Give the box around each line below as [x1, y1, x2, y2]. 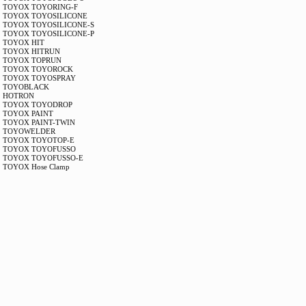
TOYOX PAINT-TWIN [3, 118, 76, 126]
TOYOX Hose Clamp [3, 163, 70, 171]
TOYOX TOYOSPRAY [3, 74, 76, 82]
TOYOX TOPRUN [3, 56, 62, 64]
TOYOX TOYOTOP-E [3, 136, 75, 144]
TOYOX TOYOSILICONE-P [3, 29, 95, 38]
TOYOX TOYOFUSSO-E [3, 154, 84, 162]
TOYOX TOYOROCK [3, 65, 74, 73]
